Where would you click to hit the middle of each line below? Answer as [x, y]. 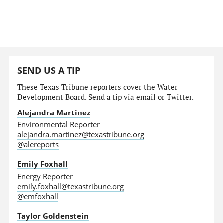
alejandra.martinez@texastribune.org [81, 135]
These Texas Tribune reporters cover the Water [98, 87]
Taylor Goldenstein [53, 215]
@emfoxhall [38, 196]
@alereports [38, 145]
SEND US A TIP [49, 70]
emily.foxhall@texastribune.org [71, 186]
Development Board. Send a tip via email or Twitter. [106, 97]
